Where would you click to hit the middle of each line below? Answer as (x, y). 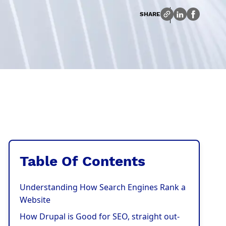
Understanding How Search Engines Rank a (103, 187)
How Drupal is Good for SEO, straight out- (100, 216)
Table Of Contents (83, 162)
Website (35, 200)
